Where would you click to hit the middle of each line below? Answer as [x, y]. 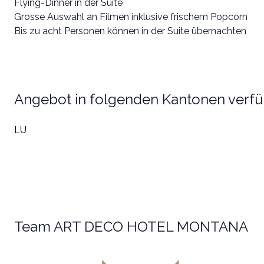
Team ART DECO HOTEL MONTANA [131, 226]
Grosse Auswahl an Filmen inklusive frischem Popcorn [131, 16]
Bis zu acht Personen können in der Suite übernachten [130, 31]
